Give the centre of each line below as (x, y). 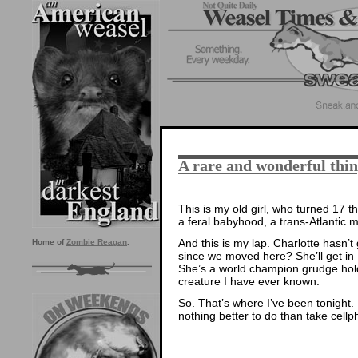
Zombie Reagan (97, 242)
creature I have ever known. (249, 281)
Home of (49, 242)
